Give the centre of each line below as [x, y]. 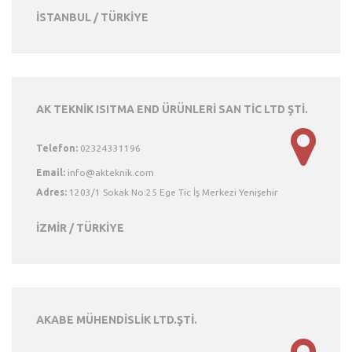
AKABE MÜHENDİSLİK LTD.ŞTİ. [117, 320]
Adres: [51, 192]
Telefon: [57, 148]
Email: [51, 172]
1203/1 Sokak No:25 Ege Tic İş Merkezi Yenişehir [172, 192]
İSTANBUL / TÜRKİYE [92, 17]
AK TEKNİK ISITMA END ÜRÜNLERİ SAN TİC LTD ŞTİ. [172, 109]
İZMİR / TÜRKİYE [80, 228]
